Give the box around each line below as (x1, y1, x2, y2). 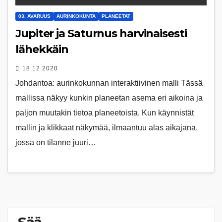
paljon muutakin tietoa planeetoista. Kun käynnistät (15, 108, 194, 117)
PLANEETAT (102, 13, 130, 19)
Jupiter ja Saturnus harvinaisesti (15, 26, 187, 40)
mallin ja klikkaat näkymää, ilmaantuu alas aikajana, (15, 123, 198, 132)
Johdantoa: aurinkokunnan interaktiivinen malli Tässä (15, 78, 203, 87)
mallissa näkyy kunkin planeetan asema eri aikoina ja (15, 93, 203, 102)
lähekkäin (15, 42, 69, 56)
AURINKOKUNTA (56, 13, 96, 19)
